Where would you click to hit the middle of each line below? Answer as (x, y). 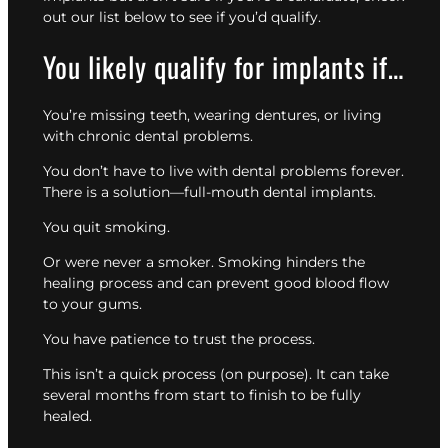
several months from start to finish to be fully (202, 394)
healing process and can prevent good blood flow (216, 282)
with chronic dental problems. (148, 135)
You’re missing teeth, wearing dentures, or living (212, 114)
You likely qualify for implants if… (223, 66)
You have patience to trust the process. (181, 338)
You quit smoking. (106, 226)
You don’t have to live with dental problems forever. (223, 170)
